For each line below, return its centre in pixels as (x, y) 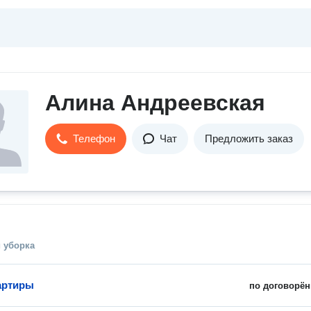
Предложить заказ (249, 138)
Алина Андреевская (155, 103)
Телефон (94, 138)
